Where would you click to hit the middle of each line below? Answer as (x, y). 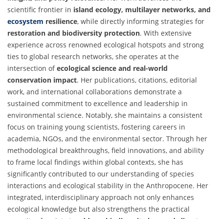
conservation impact (42, 80)
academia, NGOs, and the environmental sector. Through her (107, 139)
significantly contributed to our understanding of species (101, 174)
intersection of (32, 68)
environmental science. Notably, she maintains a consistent (105, 115)
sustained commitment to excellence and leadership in (98, 104)
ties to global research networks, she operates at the (93, 57)
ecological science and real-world (112, 68)
